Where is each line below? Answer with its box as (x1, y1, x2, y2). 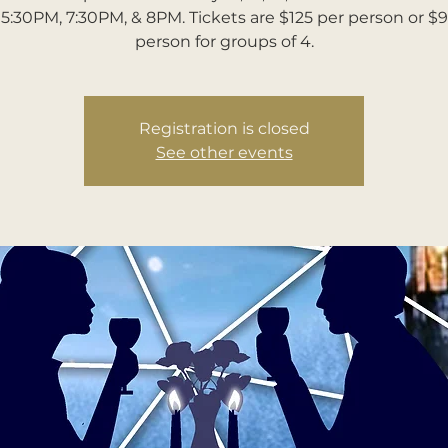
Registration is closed (138, 119, 310, 138)
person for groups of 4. (134, 32, 314, 51)
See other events (155, 143, 293, 162)
